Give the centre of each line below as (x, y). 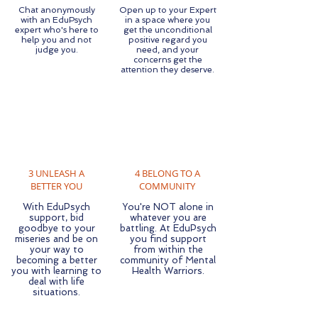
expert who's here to (56, 30)
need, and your (168, 50)
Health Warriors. (168, 271)
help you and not (56, 40)
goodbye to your (56, 228)
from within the (168, 250)
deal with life (56, 281)
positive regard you (168, 40)
